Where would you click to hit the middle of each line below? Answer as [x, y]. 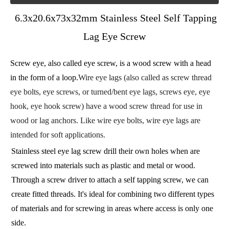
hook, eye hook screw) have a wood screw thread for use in [106, 106]
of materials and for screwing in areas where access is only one [112, 208]
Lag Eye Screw [114, 36]
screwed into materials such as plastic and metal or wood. [103, 165]
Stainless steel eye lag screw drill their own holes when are [106, 151]
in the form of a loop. [44, 77]
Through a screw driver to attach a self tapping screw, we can [110, 180]
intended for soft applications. [58, 135]
